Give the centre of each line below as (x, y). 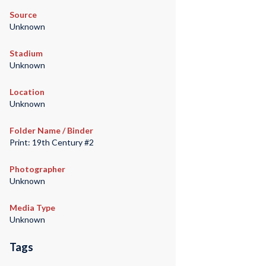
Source (23, 15)
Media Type (32, 208)
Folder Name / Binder (51, 131)
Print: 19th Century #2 (51, 142)
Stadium (26, 53)
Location (27, 92)
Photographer (37, 169)
